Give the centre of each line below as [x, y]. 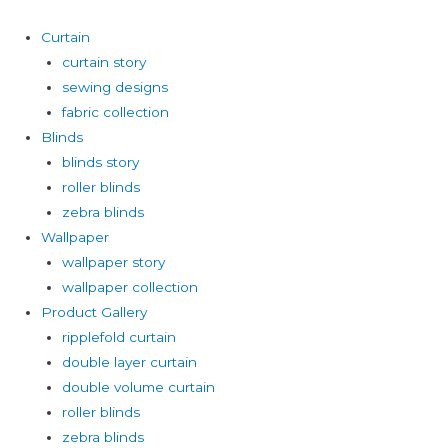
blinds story [100, 162]
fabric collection [115, 112]
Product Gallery [94, 312]
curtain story [103, 62]
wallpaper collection [129, 287]
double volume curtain [138, 387]
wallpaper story [113, 262]
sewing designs [114, 87]
